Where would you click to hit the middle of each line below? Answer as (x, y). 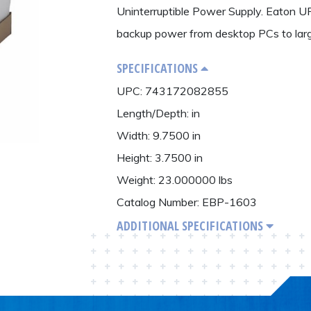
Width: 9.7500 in (158, 135)
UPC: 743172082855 (172, 91)
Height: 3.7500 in (159, 157)
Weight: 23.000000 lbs (174, 179)
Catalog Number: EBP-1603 (186, 202)
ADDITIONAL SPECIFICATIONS (191, 225)
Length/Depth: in (158, 113)
